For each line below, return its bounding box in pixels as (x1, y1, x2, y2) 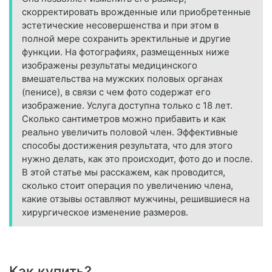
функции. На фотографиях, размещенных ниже (22, 46, 229, 58)
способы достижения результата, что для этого (22, 139, 233, 151)
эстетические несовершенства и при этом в (22, 19, 219, 31)
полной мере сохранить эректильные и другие (22, 32, 231, 44)
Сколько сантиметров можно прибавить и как (22, 112, 226, 124)
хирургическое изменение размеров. (22, 206, 188, 218)
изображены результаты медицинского (22, 59, 197, 71)
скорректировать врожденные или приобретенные (22, 5, 251, 18)
